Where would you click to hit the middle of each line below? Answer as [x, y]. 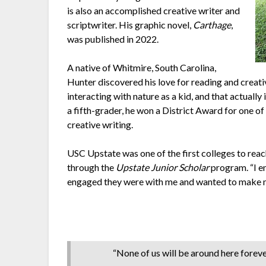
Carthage [212, 24]
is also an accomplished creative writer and [154, 10]
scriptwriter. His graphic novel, [130, 24]
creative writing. [102, 124]
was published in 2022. [114, 39]
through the [92, 167]
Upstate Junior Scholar [164, 167]
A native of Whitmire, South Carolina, [142, 67]
